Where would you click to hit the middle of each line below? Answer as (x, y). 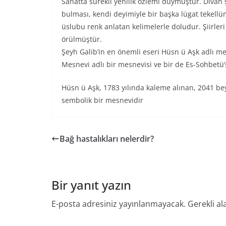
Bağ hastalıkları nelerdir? (107, 139)
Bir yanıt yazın (91, 185)
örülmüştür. (82, 39)
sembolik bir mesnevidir (102, 100)
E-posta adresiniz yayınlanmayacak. (119, 204)
